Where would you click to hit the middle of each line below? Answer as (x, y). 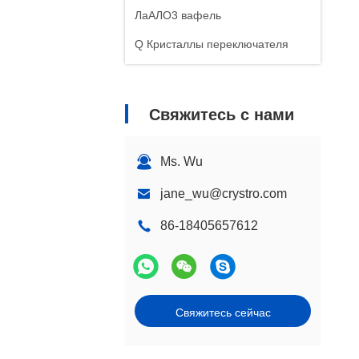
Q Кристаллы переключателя (212, 44)
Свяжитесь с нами (222, 115)
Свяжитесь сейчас (223, 313)
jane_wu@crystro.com (224, 194)
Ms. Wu (182, 161)
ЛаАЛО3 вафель (178, 15)
